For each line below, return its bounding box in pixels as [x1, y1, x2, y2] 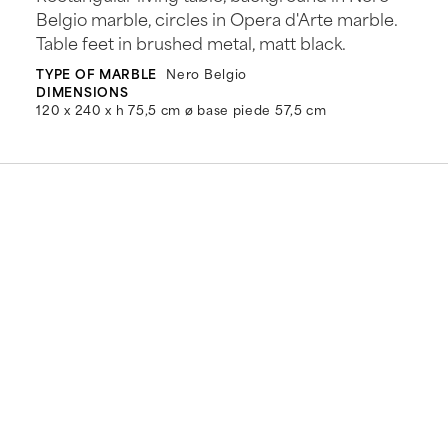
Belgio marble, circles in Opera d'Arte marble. [36, 5, 398, 32]
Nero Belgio [166, 63, 248, 84]
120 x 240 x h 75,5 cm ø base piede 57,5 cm [36, 99, 327, 120]
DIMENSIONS [36, 81, 129, 102]
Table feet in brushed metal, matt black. [36, 29, 347, 56]
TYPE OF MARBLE [36, 63, 158, 84]
